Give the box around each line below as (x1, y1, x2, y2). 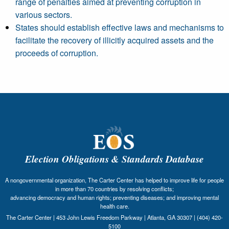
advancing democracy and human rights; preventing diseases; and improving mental (10, 193, 219, 201)
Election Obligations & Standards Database (25, 151, 204, 166)
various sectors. (15, 9, 72, 20)
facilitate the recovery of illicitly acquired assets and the (15, 34, 214, 46)
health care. (100, 201, 129, 210)
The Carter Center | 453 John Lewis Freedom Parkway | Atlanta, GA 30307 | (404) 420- (6, 213, 223, 221)
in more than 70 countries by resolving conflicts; (55, 184, 174, 193)
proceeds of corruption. (15, 47, 98, 59)
